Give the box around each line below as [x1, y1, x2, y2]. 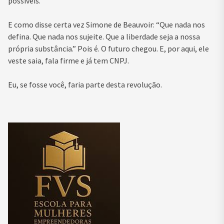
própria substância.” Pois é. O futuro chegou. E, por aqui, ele [8, 43, 209, 54]
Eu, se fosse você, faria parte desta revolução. [8, 79, 162, 90]
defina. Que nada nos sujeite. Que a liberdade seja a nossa [8, 31, 200, 42]
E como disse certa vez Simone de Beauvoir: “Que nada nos [8, 19, 205, 30]
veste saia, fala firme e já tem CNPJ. [8, 55, 129, 66]
